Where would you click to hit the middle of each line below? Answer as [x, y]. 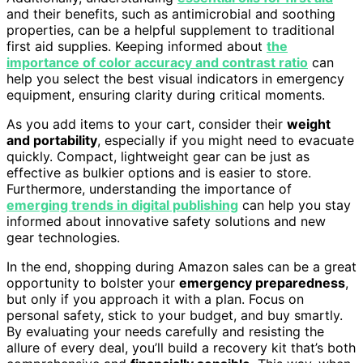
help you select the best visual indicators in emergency [175, 78]
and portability [52, 140]
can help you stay [295, 205]
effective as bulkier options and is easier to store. [159, 172]
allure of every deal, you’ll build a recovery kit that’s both [181, 347]
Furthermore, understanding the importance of [149, 188]
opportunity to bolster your [93, 282]
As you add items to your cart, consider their [147, 124]
